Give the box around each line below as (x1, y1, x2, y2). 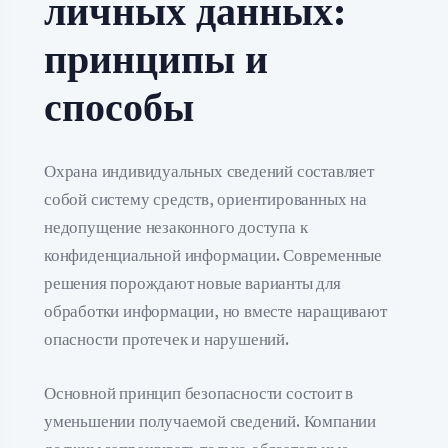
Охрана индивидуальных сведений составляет (44, 163, 374, 180)
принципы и (44, 41, 268, 81)
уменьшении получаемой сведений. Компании (44, 412, 376, 430)
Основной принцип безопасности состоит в (44, 384, 354, 402)
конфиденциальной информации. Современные (44, 247, 382, 264)
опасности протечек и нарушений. (44, 331, 289, 348)
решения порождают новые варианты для (44, 275, 341, 292)
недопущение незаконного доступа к (44, 219, 308, 236)
